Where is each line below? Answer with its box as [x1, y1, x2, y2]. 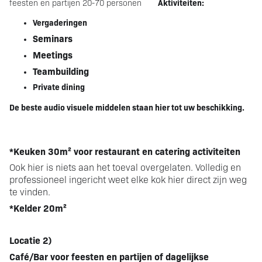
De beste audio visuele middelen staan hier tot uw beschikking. [9, 101, 244, 113]
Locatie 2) [9, 233, 51, 246]
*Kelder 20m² [9, 201, 67, 214]
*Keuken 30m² [9, 144, 71, 157]
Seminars [33, 31, 73, 44]
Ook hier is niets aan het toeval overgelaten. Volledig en [9, 160, 241, 173]
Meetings [33, 47, 73, 61]
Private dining [33, 80, 85, 92]
